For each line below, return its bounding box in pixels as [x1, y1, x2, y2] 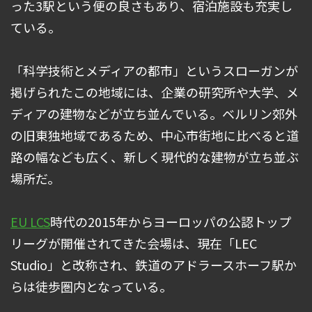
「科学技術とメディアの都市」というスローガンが [10, 61, 298, 80]
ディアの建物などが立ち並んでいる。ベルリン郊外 [10, 104, 297, 123]
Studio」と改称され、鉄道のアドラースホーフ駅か [10, 256, 297, 274]
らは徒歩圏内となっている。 [10, 277, 172, 296]
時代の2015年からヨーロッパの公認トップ [50, 212, 291, 231]
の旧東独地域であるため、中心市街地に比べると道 [10, 126, 299, 145]
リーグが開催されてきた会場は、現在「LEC [10, 234, 257, 253]
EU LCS [10, 212, 50, 231]
